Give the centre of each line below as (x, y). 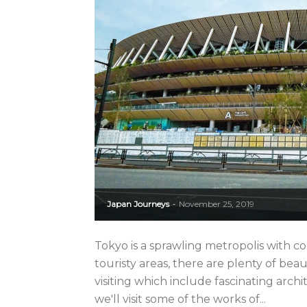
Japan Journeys (138, 204)
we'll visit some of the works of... (180, 299)
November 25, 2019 (217, 204)
